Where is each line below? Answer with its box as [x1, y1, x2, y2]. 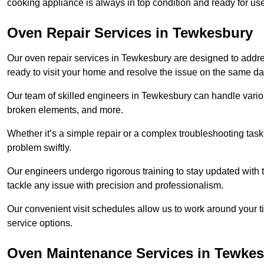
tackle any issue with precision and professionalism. [7, 180, 223, 191]
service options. [7, 218, 72, 229]
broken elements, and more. [7, 105, 126, 115]
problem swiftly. [7, 143, 71, 153]
